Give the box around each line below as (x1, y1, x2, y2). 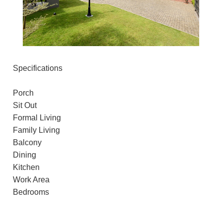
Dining (13, 151, 36, 160)
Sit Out (13, 101, 37, 110)
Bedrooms (13, 188, 49, 197)
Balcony (13, 138, 42, 147)
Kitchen (13, 163, 40, 172)
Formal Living (13, 113, 61, 122)
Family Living (13, 126, 60, 135)
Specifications (13, 64, 62, 73)
